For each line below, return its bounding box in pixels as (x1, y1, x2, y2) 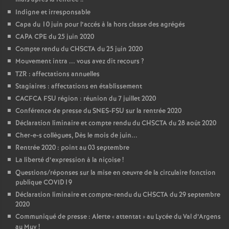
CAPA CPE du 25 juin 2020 (15, 32, 94, 42)
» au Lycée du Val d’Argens (143, 212, 221, 222)
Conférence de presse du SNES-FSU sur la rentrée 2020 (15, 106, 181, 117)
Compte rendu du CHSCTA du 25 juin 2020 (15, 44, 143, 55)
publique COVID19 (15, 178, 72, 188)
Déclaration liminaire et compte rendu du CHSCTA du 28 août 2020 (15, 119, 216, 129)
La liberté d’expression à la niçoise (15, 155, 121, 166)
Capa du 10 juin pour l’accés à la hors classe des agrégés (15, 20, 185, 30)
